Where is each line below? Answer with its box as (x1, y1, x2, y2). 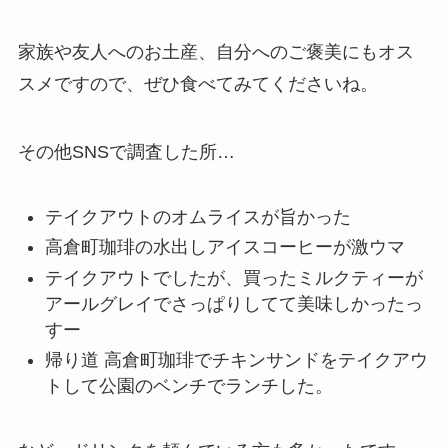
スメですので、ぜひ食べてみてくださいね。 (17, 74, 378, 95)
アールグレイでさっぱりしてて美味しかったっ (44, 293, 423, 314)
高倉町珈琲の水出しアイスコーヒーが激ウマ (44, 237, 405, 258)
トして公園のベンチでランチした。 (44, 376, 333, 397)
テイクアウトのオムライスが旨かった (44, 207, 351, 228)
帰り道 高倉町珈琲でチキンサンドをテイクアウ (44, 350, 428, 371)
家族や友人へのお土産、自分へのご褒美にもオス (17, 42, 414, 63)
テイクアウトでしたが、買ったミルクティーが (44, 267, 423, 288)
